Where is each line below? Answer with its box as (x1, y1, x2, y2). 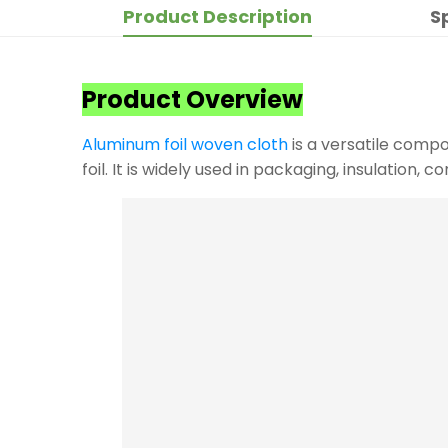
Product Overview (82, 82, 303, 116)
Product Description (123, 4, 312, 29)
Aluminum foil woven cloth (82, 132, 288, 156)
